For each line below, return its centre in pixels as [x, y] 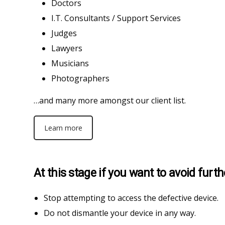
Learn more [63, 128]
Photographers [80, 78]
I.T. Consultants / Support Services [116, 18]
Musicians [70, 63]
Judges [64, 33]
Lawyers [67, 48]
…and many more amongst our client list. [110, 100]
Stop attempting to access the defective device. [131, 198]
